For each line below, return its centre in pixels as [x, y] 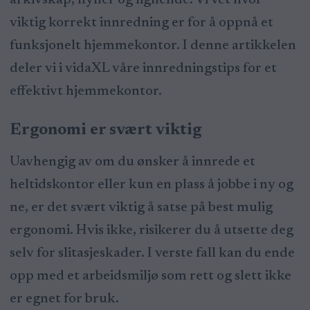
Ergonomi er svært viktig [105, 130]
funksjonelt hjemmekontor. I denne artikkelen [153, 45]
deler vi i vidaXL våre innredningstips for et [143, 68]
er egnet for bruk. [64, 299]
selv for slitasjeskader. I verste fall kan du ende [152, 254]
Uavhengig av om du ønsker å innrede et [132, 162]
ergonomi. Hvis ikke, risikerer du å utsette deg [151, 231]
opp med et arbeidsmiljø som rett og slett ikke [150, 276]
